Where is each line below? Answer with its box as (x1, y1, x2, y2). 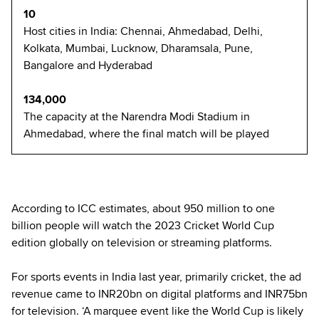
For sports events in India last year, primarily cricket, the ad (11, 269, 301, 284)
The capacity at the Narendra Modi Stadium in (23, 109, 250, 124)
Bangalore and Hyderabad (23, 58, 152, 73)
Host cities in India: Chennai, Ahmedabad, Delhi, (23, 23, 263, 38)
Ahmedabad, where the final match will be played (23, 126, 269, 141)
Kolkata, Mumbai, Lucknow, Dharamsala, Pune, (23, 41, 253, 56)
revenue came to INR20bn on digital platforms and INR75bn (11, 286, 308, 301)
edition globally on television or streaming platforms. (11, 235, 272, 250)
